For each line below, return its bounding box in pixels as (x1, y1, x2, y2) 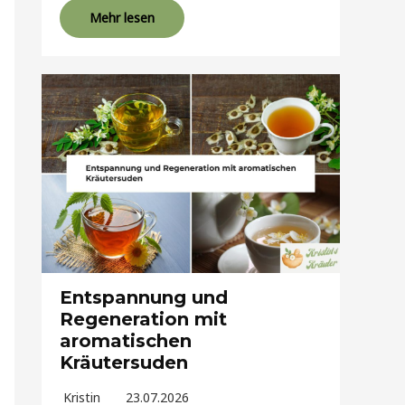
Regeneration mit (60, 308, 227, 331)
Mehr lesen (89, 9, 155, 27)
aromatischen (60, 330, 192, 353)
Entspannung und (60, 287, 228, 309)
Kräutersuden (60, 352, 188, 374)
